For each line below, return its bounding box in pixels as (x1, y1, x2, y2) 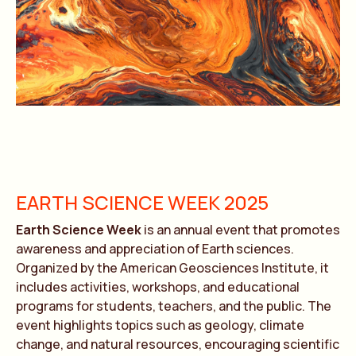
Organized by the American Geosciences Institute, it (16, 259, 329, 277)
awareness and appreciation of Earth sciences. (16, 240, 294, 257)
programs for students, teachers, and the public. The (16, 297, 331, 315)
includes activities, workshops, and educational (16, 278, 300, 296)
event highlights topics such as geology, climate (16, 316, 304, 334)
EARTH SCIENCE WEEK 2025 (16, 189, 269, 215)
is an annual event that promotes (141, 221, 340, 238)
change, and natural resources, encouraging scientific (16, 335, 339, 353)
